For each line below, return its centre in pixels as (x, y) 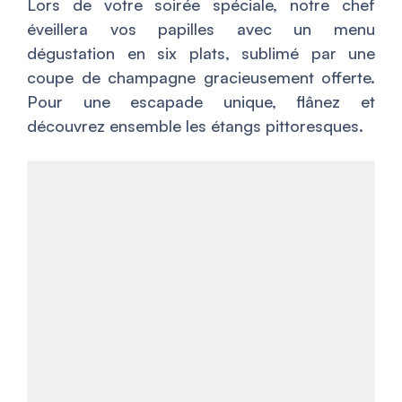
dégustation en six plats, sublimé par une (201, 53)
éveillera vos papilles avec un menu (201, 29)
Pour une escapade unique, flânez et (201, 101)
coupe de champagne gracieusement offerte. (201, 77)
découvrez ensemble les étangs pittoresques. (195, 126)
